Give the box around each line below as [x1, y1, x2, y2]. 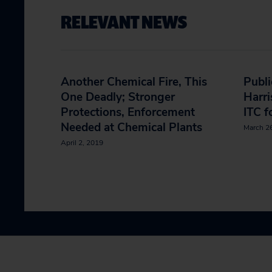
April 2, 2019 [61, 138, 103, 148]
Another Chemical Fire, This [61, 74, 207, 90]
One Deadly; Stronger [61, 89, 175, 105]
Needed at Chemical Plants [61, 120, 202, 135]
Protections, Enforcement [61, 104, 195, 120]
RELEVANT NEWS [61, 9, 187, 34]
